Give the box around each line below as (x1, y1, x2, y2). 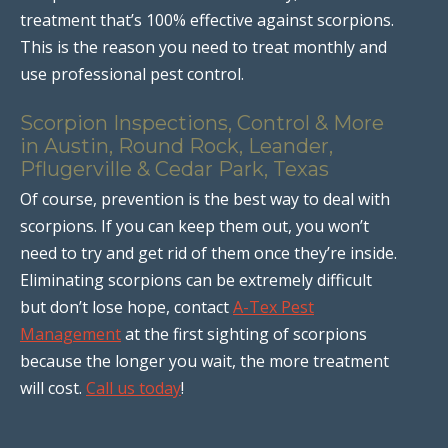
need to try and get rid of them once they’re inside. (20, 241, 397, 264)
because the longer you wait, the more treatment (20, 349, 389, 372)
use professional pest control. (20, 62, 244, 85)
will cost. (20, 376, 86, 399)
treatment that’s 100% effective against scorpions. (20, 8, 394, 31)
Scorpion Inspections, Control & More (20, 110, 384, 135)
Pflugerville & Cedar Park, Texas (20, 156, 329, 181)
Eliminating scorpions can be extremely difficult (20, 268, 372, 291)
